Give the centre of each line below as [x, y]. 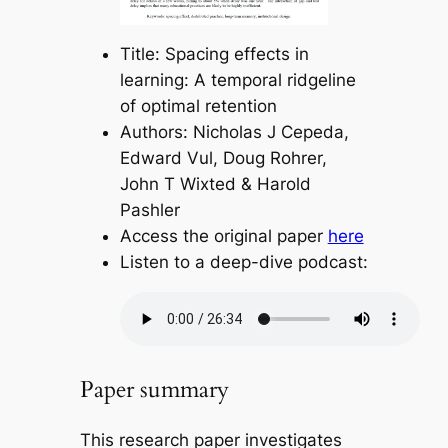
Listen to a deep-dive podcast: [243, 262]
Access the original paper [223, 236]
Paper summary [154, 390]
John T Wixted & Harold [215, 184]
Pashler [149, 210]
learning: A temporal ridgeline [237, 80]
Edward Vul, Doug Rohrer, [223, 158]
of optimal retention [198, 106]
